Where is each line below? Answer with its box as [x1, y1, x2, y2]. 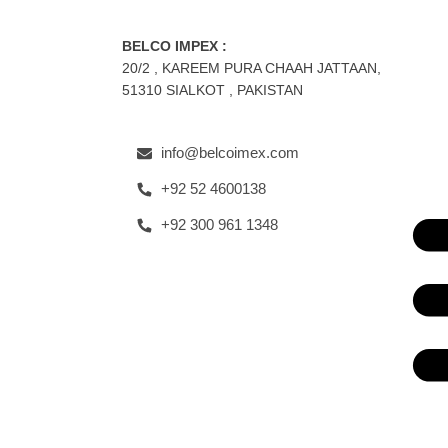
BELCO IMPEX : [122, 38, 227, 54]
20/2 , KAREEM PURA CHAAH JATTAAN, [122, 60, 381, 76]
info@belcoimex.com [160, 144, 299, 161]
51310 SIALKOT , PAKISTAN [122, 82, 303, 98]
